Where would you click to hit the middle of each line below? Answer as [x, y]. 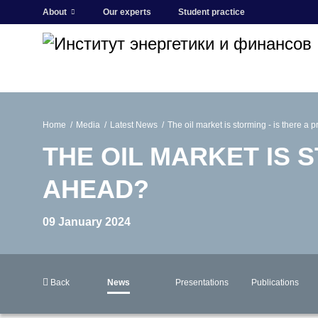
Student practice [212, 12]
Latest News [134, 125]
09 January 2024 [87, 222]
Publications [275, 283]
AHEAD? [96, 189]
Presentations [202, 283]
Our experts [127, 12]
